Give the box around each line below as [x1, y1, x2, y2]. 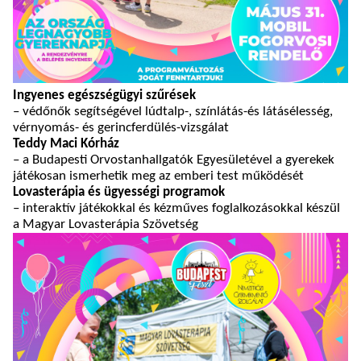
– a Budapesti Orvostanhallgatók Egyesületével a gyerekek [13, 153, 334, 167]
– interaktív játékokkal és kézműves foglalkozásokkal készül [13, 201, 340, 215]
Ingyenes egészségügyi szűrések [13, 89, 196, 102]
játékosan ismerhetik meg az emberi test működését [13, 169, 304, 183]
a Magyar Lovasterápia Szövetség [13, 218, 198, 231]
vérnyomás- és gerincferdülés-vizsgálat [13, 121, 229, 135]
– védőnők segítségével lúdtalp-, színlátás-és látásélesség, [13, 105, 333, 118]
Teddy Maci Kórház [13, 137, 119, 151]
